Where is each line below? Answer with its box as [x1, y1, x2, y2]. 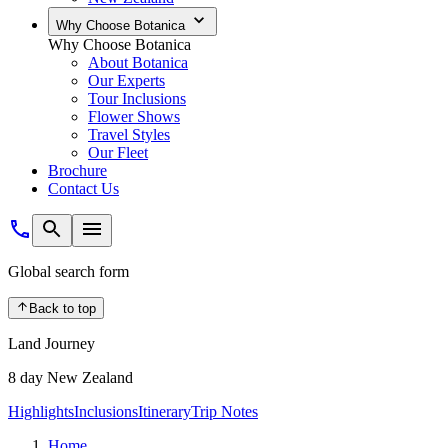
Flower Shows [88, 108, 180, 125]
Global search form [8, 263, 129, 280]
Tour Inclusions [88, 90, 186, 107]
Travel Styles [88, 126, 170, 143]
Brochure [48, 162, 107, 179]
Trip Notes [191, 403, 258, 421]
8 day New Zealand [8, 369, 133, 387]
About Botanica [88, 54, 188, 71]
